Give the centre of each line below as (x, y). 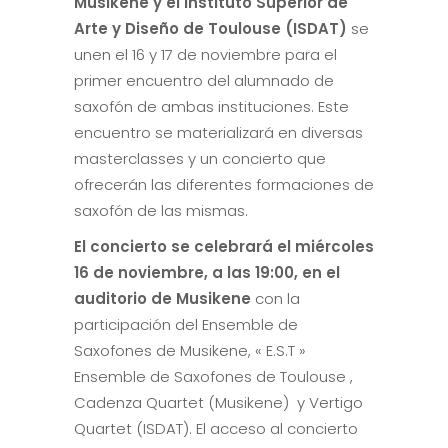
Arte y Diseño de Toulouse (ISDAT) (210, 29)
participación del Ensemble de (186, 325)
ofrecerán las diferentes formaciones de (224, 185)
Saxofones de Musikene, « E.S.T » (190, 351)
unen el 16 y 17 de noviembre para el (205, 55)
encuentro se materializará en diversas (218, 133)
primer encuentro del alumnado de (204, 81)
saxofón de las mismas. (161, 211)
